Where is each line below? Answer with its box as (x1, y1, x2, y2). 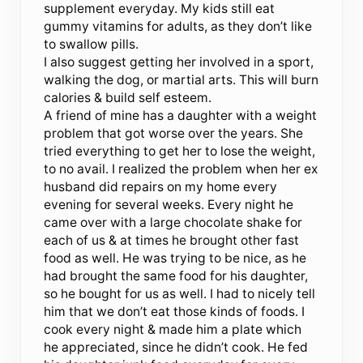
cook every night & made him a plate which (44, 321, 302, 337)
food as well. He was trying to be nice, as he (44, 250, 307, 266)
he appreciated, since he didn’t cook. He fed (44, 339, 309, 355)
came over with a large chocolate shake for (44, 214, 303, 230)
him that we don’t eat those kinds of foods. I (44, 303, 305, 319)
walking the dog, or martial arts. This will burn (44, 71, 319, 88)
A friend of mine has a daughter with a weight (44, 107, 318, 123)
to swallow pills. (44, 36, 139, 52)
